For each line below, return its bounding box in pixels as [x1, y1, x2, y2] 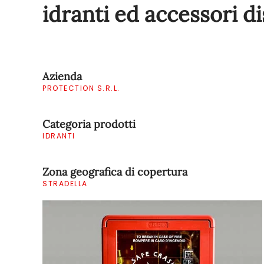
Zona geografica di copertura [42, 165, 187, 179]
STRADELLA [42, 179, 88, 189]
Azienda [42, 70, 82, 83]
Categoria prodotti [42, 117, 136, 131]
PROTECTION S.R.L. [42, 83, 120, 93]
